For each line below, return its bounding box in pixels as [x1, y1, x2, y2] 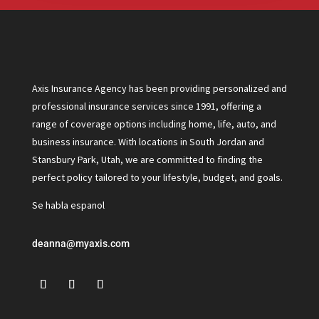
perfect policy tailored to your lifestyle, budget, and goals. [31, 171, 283, 184]
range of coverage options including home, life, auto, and [31, 117, 276, 131]
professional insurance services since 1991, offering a [31, 100, 261, 113]
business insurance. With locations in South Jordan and [31, 135, 264, 149]
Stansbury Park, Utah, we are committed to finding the [31, 153, 263, 167]
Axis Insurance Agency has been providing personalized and [31, 82, 287, 95]
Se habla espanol [31, 199, 105, 212]
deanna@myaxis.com [31, 238, 130, 250]
